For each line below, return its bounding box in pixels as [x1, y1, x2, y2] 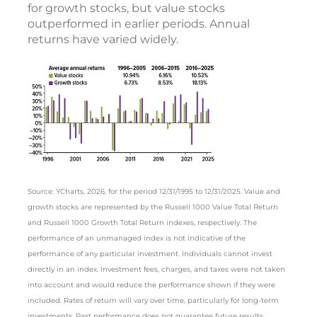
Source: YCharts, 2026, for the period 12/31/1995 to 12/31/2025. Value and [28, 187, 280, 197]
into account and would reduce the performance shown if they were [28, 280, 275, 290]
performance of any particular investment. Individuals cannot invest [28, 249, 272, 259]
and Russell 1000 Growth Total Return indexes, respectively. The [28, 218, 257, 228]
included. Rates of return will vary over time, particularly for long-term [28, 296, 279, 306]
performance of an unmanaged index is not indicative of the [28, 234, 246, 243]
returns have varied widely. [28, 33, 178, 46]
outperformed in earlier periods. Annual [28, 17, 250, 30]
